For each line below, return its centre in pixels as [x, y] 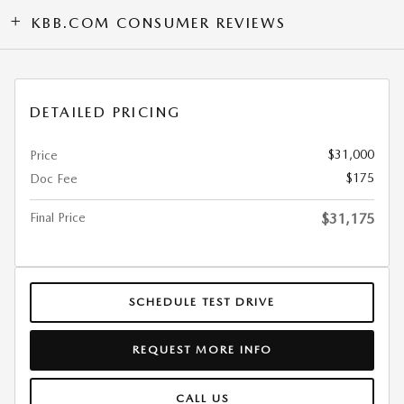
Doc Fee [54, 178]
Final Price [58, 217]
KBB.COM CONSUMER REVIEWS [159, 23]
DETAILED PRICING [106, 112]
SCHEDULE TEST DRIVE [202, 302]
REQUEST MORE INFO [202, 350]
